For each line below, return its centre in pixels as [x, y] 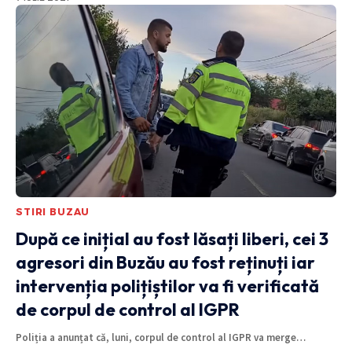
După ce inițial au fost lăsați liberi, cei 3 [172, 238]
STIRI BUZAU [53, 211]
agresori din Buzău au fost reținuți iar [165, 262]
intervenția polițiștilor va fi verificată [167, 286]
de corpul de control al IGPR [128, 309]
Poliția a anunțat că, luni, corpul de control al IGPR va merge [156, 337]
